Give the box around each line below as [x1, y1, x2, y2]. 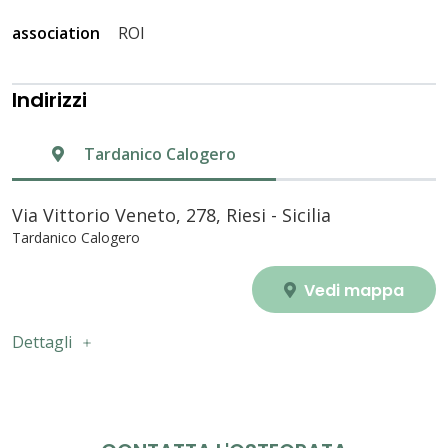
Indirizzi [12, 86, 87, 115]
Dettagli [12, 331, 72, 354]
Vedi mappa [300, 279, 404, 303]
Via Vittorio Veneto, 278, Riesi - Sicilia [12, 203, 331, 228]
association [12, 22, 100, 45]
